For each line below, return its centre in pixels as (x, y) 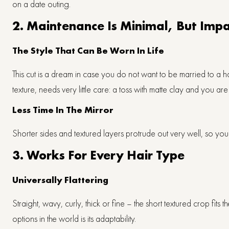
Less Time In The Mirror (63, 109)
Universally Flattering (60, 179)
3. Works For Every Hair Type (98, 155)
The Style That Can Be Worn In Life (88, 50)
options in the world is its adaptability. (74, 218)
